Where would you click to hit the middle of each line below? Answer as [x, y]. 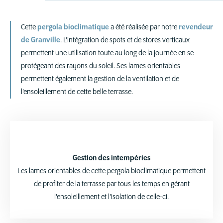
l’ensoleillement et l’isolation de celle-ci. [111, 197]
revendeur [196, 27]
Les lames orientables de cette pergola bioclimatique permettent [111, 171]
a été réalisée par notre [144, 27]
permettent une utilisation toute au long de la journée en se [107, 53]
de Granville [41, 40]
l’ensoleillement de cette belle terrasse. [77, 92]
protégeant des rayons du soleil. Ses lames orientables [101, 66]
